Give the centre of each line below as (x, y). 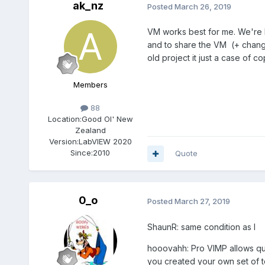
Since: (82, 153)
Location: (64, 119)
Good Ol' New (107, 119)
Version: (64, 142)
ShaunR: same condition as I (201, 227)
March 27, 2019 (202, 201)
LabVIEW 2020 (105, 142)
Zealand (90, 130)
